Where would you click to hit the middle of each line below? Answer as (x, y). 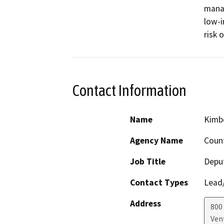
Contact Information (129, 90)
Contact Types (159, 183)
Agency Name (156, 141)
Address (145, 204)
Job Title (148, 162)
